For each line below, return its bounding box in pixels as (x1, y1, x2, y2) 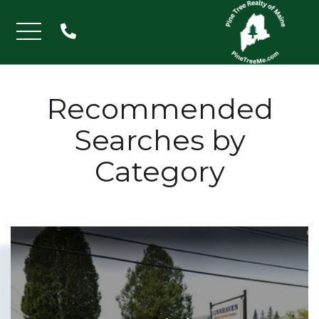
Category (94, 154, 225, 189)
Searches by (73, 122, 246, 157)
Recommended (46, 91, 273, 126)
